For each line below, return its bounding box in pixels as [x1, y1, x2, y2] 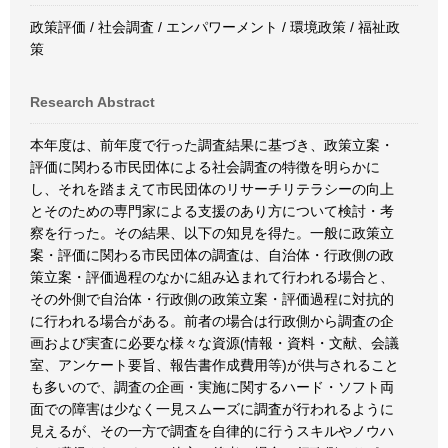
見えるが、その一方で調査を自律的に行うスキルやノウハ [30, 423, 394, 439]
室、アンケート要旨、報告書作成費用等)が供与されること [30, 357, 399, 373]
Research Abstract [30, 94, 155, 110]
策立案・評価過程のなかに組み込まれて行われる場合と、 [30, 269, 394, 285]
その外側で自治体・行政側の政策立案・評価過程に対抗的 [30, 291, 394, 307]
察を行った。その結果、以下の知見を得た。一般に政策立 [30, 225, 394, 241]
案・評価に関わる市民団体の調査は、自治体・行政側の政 [30, 247, 394, 263]
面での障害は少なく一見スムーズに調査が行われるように [30, 401, 394, 417]
